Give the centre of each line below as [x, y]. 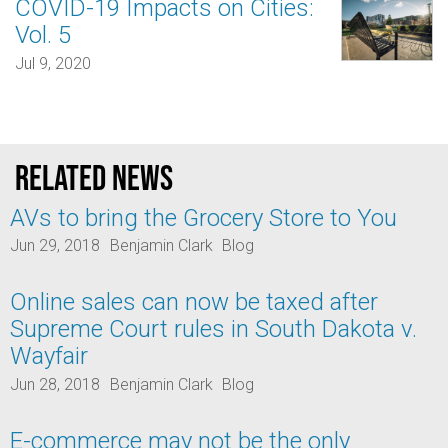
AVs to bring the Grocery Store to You [203, 217]
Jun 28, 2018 [55, 384]
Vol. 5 [43, 35]
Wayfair [49, 356]
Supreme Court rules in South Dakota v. [213, 329]
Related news [94, 178]
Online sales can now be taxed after [194, 302]
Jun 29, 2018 [55, 246]
